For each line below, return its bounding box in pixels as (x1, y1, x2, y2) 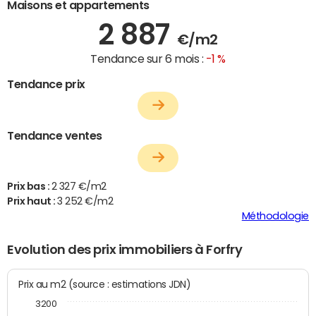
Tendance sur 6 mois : (90, 52, 206, 64)
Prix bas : (7, 181, 51, 192)
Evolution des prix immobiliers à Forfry (7, 243, 243, 257)
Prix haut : (7, 196, 58, 207)
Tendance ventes (7, 130, 102, 142)
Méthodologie (241, 211, 309, 221)
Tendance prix (7, 78, 85, 90)
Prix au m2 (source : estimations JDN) (68, 278, 191, 290)
